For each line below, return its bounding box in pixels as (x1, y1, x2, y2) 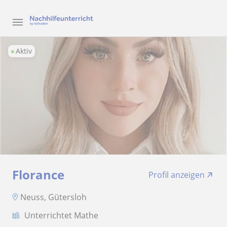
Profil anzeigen (148, 169, 205, 180)
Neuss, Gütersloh (20, 191, 87, 203)
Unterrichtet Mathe (24, 209, 98, 221)
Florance (12, 166, 64, 183)
